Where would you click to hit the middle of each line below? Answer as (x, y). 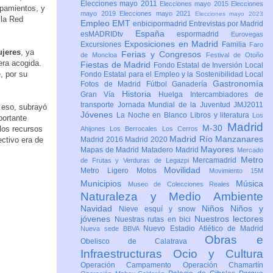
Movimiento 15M (236, 171)
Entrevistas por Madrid (226, 24)
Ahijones (95, 129)
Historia (140, 94)
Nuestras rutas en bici (154, 220)
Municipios (104, 184)
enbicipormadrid (161, 24)
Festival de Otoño (235, 55)
